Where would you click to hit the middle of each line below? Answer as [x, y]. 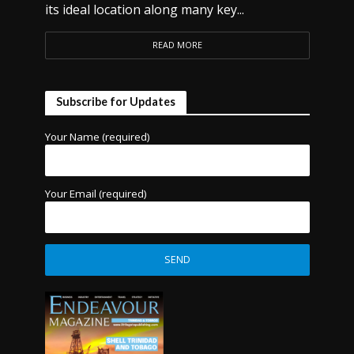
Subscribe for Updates [115, 102]
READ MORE [177, 45]
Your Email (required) [96, 194]
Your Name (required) [97, 137]
